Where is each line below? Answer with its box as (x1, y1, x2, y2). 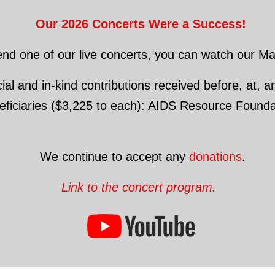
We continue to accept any (36, 149, 189, 163)
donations (188, 149, 242, 163)
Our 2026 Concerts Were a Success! (35, 17, 246, 31)
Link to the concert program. (61, 180, 220, 194)
